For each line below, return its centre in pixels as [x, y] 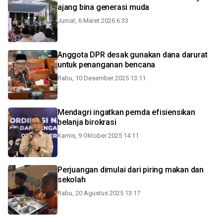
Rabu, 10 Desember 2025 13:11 [102, 78]
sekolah [72, 180]
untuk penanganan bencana [107, 65]
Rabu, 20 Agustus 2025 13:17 [99, 193]
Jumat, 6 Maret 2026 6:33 [93, 21]
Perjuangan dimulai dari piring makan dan [93, 170]
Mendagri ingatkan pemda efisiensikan [76, 112]
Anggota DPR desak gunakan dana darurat [133, 55]
